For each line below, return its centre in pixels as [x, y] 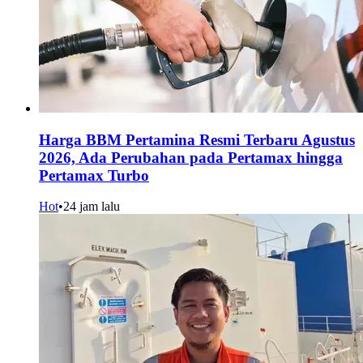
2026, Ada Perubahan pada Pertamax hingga [191, 157]
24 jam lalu [92, 207]
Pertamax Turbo [94, 175]
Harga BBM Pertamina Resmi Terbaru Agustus [197, 139]
